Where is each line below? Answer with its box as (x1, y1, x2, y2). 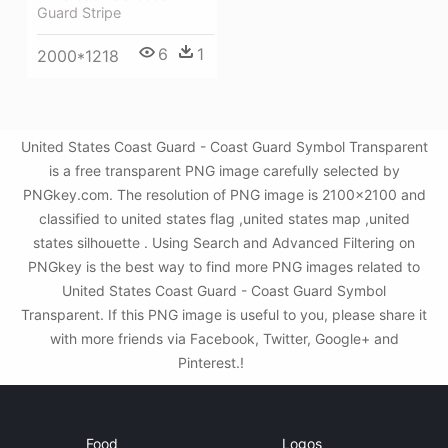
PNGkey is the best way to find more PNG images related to (28, 258, 420, 275)
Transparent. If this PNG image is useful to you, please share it (21, 306, 427, 323)
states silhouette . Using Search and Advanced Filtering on (33, 234, 415, 251)
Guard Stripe (37, 4, 121, 22)
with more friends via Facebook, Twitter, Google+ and (49, 330, 399, 347)
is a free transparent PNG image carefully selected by (48, 162, 400, 179)
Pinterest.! (178, 354, 248, 371)
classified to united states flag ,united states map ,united (38, 210, 410, 227)
